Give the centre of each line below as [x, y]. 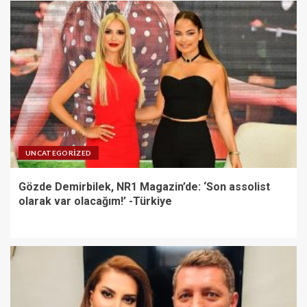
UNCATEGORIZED [59, 152]
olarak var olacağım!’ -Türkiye [95, 201]
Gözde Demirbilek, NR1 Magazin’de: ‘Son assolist [144, 186]
